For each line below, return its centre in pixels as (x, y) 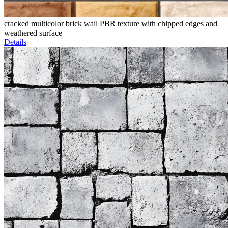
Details (15, 42)
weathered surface (33, 33)
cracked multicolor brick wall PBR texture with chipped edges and (111, 24)
